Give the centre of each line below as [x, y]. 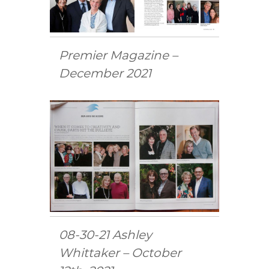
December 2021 [105, 74]
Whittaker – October [120, 253]
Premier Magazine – [119, 56]
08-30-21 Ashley [106, 235]
